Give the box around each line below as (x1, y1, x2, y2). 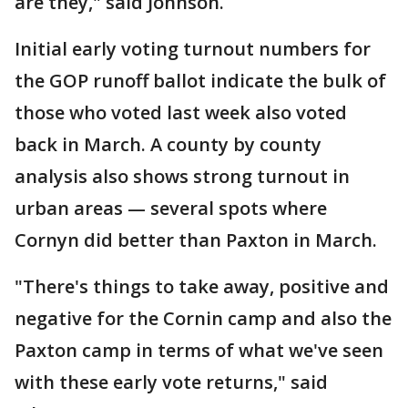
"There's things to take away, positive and (15, 274, 389, 299)
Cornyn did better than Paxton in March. (15, 228, 377, 252)
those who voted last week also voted (15, 100, 347, 125)
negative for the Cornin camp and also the (15, 306, 392, 331)
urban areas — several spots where (15, 196, 327, 220)
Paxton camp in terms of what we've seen (15, 338, 383, 362)
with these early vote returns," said (15, 370, 328, 394)
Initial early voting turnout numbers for (15, 36, 371, 61)
